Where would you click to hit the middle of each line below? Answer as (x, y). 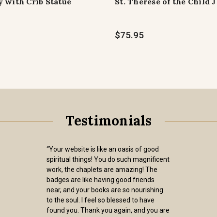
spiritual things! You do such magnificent (108, 159)
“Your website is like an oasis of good (103, 149)
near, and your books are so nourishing (105, 190)
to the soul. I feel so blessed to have (101, 200)
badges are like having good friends (101, 180)
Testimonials (108, 121)
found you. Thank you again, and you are (108, 210)
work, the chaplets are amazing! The (102, 170)
